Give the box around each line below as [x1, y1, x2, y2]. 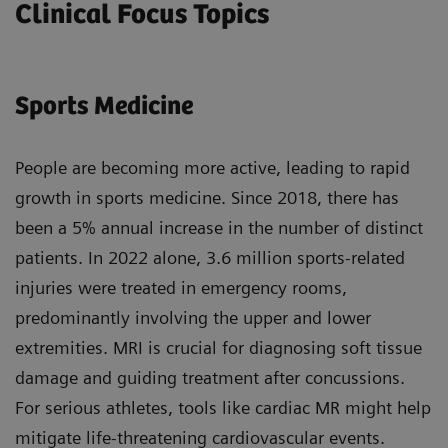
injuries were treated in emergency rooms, [15, 276, 347, 298]
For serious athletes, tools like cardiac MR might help [15, 396, 431, 418]
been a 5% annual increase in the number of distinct [15, 216, 423, 238]
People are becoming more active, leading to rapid [15, 156, 410, 178]
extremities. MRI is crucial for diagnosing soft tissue [15, 336, 422, 358]
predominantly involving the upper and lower [15, 306, 371, 328]
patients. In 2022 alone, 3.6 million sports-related [15, 246, 405, 268]
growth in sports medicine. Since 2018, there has [15, 186, 399, 208]
